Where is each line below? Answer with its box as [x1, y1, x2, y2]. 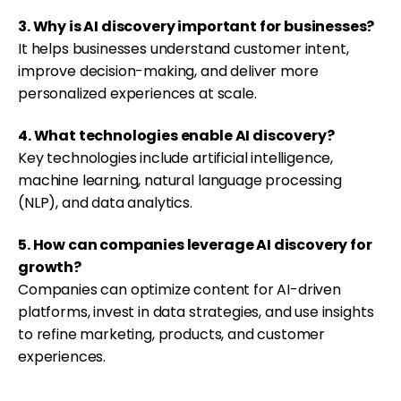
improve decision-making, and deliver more [18, 61, 319, 82]
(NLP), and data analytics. [18, 192, 192, 214]
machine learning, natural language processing [18, 170, 342, 192]
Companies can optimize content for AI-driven [18, 278, 341, 300]
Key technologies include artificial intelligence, [18, 148, 334, 169]
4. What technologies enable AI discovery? [18, 125, 335, 147]
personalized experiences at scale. [18, 83, 257, 105]
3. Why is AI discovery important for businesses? [18, 16, 375, 38]
